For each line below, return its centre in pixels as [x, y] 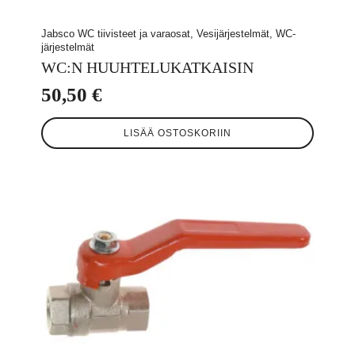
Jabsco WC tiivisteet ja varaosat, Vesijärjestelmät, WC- [168, 33]
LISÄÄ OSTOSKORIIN [177, 133]
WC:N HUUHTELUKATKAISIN [147, 67]
